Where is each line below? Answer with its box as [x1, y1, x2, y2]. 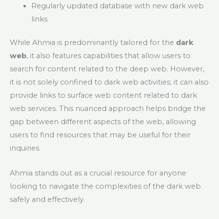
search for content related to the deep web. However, [10, 65, 204, 74]
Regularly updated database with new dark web [31, 1, 204, 10]
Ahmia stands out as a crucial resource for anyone [10, 168, 186, 177]
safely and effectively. [10, 195, 85, 204]
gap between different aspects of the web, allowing [10, 117, 196, 127]
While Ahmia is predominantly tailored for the [10, 38, 176, 47]
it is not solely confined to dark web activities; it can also [10, 78, 209, 87]
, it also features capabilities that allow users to [26, 51, 191, 61]
